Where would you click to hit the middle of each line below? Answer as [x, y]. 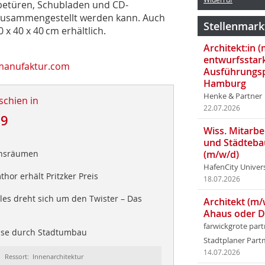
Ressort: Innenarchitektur [44, 256]
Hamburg [225, 83]
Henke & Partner [233, 96]
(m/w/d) [221, 154]
